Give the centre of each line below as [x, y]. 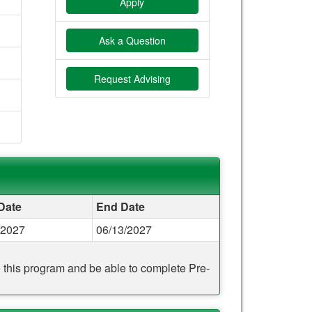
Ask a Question [132, 40]
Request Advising [132, 78]
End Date [120, 206]
